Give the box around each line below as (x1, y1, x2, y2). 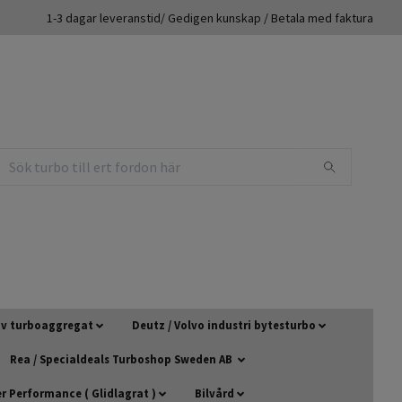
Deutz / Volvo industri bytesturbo (132, 318, 316, 333)
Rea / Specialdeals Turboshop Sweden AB (9, 352, 235, 367)
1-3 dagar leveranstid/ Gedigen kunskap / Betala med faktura (47, 9, 373, 26)
